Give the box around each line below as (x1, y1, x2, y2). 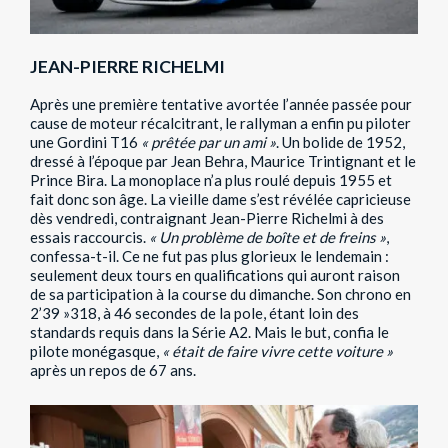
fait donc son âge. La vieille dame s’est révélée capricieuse (30, 190, 411, 209)
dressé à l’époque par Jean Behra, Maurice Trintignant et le (30, 152, 416, 171)
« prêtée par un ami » (141, 133, 276, 152)
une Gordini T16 (30, 133, 141, 152)
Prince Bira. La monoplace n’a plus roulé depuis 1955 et (30, 171, 392, 190)
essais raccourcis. (30, 228, 149, 247)
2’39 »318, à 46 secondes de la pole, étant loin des (30, 304, 359, 323)
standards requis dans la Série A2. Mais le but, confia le (30, 323, 389, 342)
